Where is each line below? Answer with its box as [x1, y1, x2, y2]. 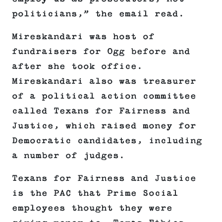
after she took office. [12, 61, 143, 72]
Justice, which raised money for [12, 121, 196, 131]
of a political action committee [12, 91, 196, 102]
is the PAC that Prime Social [12, 188, 178, 199]
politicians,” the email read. [12, 9, 184, 19]
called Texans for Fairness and [12, 106, 190, 116]
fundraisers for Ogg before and [12, 47, 190, 57]
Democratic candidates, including [12, 136, 202, 146]
